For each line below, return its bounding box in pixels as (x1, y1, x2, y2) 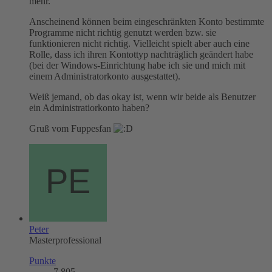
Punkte (29, 255, 56, 266)
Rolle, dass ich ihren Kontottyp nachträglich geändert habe (29, 49, 253, 59)
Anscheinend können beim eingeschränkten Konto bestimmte (29, 16, 264, 27)
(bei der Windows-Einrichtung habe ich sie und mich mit (29, 59, 245, 70)
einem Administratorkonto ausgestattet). (29, 70, 180, 81)
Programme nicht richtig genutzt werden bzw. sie (29, 27, 216, 38)
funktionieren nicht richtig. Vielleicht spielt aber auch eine (29, 38, 250, 49)
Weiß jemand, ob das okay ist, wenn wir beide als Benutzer (29, 91, 256, 102)
